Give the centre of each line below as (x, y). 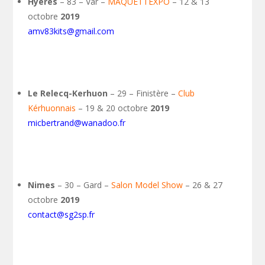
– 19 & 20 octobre (113, 108)
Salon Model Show (147, 185)
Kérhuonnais (52, 108)
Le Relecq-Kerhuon (68, 93)
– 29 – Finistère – (143, 93)
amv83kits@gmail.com (71, 31)
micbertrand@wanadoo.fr (77, 123)
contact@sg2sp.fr (62, 214)
